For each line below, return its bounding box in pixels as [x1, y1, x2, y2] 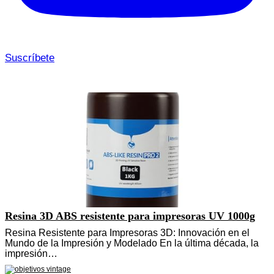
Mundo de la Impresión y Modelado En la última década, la [5, 237, 259, 248]
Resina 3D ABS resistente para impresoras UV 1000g [5, 209, 255, 222]
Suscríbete [5, 51, 54, 64]
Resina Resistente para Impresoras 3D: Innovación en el [5, 227, 250, 238]
